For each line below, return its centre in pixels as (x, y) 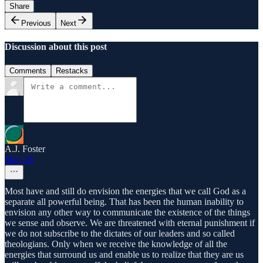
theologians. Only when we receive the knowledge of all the (116, 244)
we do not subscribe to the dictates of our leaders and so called (120, 234)
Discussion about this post (56, 46)
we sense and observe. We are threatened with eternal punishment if (130, 223)
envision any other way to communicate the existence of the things (127, 213)
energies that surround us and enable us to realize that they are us (124, 255)
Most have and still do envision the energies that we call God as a (125, 191)
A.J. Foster (25, 149)
